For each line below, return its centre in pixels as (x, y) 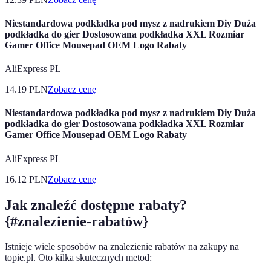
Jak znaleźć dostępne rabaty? (96, 205)
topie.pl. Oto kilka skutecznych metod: (78, 258)
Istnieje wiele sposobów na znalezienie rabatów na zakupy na (122, 247)
